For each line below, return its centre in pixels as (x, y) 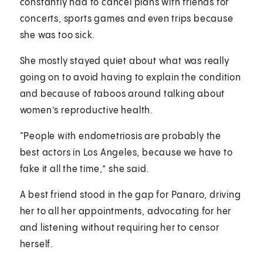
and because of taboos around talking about (122, 94)
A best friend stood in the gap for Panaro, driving (130, 195)
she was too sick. (58, 35)
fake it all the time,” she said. (85, 169)
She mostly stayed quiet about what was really (124, 61)
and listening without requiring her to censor (119, 228)
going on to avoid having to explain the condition (130, 77)
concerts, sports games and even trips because (127, 19)
